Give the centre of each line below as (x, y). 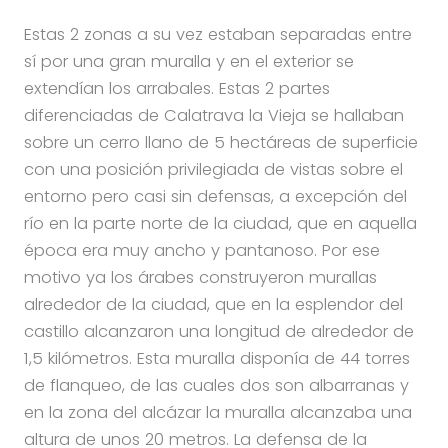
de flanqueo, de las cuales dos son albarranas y (216, 385)
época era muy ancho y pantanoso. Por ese (201, 250)
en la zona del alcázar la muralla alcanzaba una (217, 412)
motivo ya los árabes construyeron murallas (200, 277)
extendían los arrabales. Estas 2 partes (176, 88)
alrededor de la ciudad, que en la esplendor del (213, 304)
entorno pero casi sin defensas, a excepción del (215, 196)
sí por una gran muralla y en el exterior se (188, 61)
